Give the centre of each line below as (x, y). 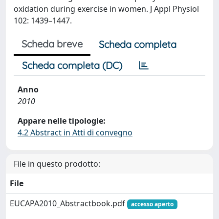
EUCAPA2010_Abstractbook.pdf (68, 203)
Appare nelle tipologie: (62, 121)
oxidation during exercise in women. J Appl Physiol (106, 9)
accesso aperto (152, 204)
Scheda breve (52, 44)
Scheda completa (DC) (72, 65)
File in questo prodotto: (57, 164)
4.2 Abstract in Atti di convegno (75, 132)
